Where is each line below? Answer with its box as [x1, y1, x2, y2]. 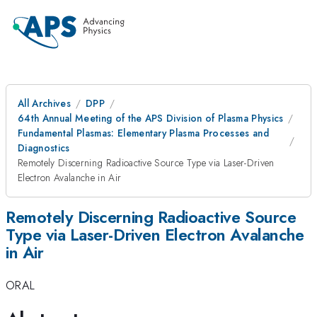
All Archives [18, 96, 71, 110]
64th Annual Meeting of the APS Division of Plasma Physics [18, 111, 284, 125]
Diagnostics [18, 141, 70, 155]
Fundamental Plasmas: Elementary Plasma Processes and [18, 126, 270, 140]
